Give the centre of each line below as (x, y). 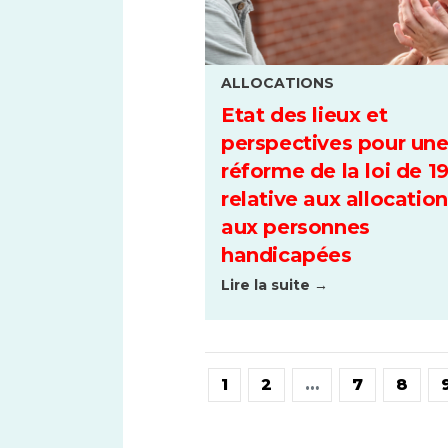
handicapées (286, 255)
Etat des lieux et (304, 115)
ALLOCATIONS (277, 83)
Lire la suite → (274, 285)
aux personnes (295, 227)
